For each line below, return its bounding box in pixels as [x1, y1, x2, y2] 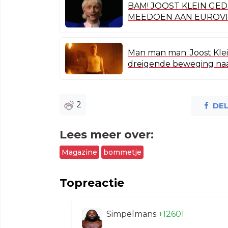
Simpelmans [106, 209, 158, 219]
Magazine [62, 147, 97, 157]
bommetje [103, 147, 141, 157]
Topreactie [60, 176, 124, 190]
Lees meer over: [60, 127, 154, 141]
